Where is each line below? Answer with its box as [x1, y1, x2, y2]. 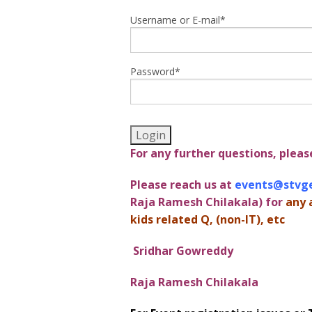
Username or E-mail [130, 13, 220, 26]
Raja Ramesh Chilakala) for [130, 194, 286, 210]
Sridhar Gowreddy [130, 242, 236, 258]
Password [130, 64, 175, 78]
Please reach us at [130, 176, 232, 192]
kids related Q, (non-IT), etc [130, 211, 285, 227]
